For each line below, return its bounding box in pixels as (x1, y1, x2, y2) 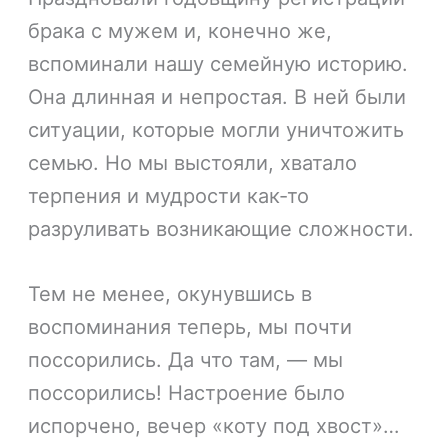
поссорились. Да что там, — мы (28, 348, 344, 373)
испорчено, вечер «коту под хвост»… (28, 414, 400, 439)
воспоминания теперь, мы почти (28, 315, 353, 340)
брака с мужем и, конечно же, (28, 19, 333, 44)
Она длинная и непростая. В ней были (28, 85, 407, 110)
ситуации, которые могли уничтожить (28, 118, 405, 143)
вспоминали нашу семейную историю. (28, 52, 409, 77)
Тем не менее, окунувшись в (28, 282, 313, 307)
